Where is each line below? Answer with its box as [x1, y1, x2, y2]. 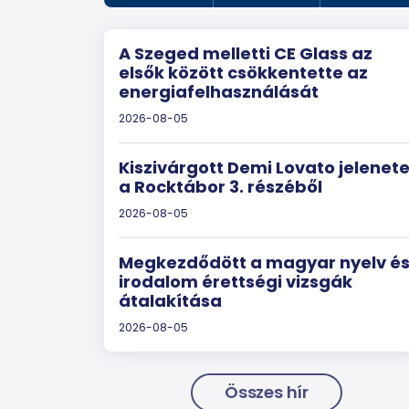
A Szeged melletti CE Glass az [119, 42, 372, 65]
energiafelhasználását [119, 80, 319, 103]
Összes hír [225, 381, 309, 404]
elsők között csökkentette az [119, 61, 368, 84]
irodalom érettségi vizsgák [119, 270, 352, 293]
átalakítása [119, 289, 222, 312]
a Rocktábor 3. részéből [119, 175, 322, 198]
